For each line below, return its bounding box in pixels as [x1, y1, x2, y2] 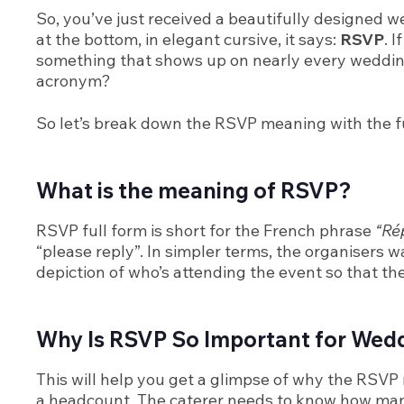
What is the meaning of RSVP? [36, 177, 352, 205]
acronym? [36, 70, 111, 92]
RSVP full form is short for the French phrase [36, 220, 375, 242]
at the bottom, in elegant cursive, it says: [36, 29, 340, 50]
